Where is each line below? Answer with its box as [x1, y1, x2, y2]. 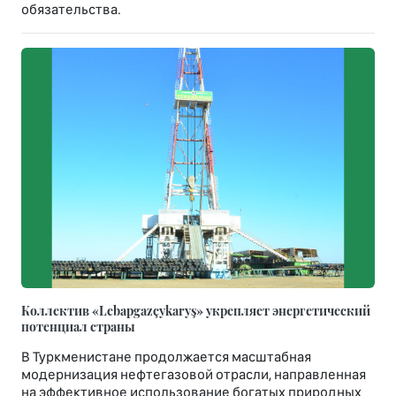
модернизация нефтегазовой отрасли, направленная [21, 366, 366, 384]
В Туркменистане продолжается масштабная [21, 348, 311, 366]
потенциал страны [21, 317, 135, 336]
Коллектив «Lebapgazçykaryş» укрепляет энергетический [21, 301, 370, 320]
